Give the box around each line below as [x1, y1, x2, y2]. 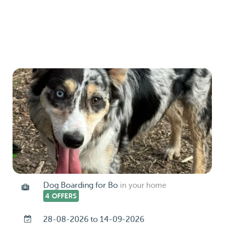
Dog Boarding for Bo [43, 181, 118, 190]
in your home [120, 181, 166, 190]
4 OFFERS [45, 192, 77, 200]
